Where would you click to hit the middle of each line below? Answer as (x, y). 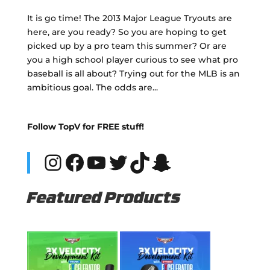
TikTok (163, 162)
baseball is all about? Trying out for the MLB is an (133, 74)
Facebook (117, 162)
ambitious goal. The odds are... (92, 87)
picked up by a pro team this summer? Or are (127, 46)
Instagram (98, 162)
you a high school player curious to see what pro (132, 60)
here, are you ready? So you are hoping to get (127, 32)
